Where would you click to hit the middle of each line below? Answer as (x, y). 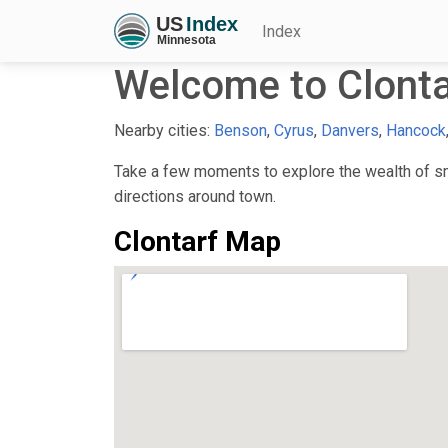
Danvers (350, 130)
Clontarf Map (197, 241)
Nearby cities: (164, 130)
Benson (240, 130)
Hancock (416, 130)
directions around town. (195, 196)
